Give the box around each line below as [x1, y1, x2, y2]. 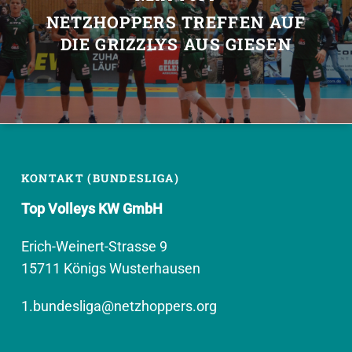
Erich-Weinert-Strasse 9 [20, 238, 167, 255]
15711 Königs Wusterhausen [20, 260, 203, 277]
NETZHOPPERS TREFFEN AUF [46, 11, 306, 34]
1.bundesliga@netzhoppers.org [20, 298, 217, 314]
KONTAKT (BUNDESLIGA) [20, 170, 179, 185]
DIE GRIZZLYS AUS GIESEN [60, 33, 291, 56]
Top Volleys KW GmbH [20, 200, 163, 217]
